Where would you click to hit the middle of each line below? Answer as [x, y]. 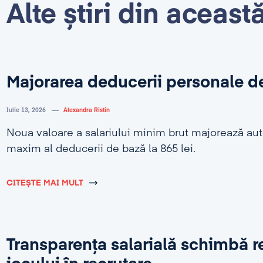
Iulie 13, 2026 [26, 110]
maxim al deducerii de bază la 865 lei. [101, 149]
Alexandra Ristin [86, 110]
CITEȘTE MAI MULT [45, 183]
